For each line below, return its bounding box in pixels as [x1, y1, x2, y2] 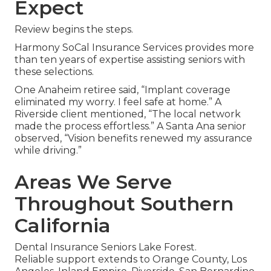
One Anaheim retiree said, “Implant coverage [15, 84, 230, 96]
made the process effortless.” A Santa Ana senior [15, 120, 246, 132]
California [15, 214, 111, 238]
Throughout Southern [15, 192, 233, 216]
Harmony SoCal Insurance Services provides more [15, 42, 254, 54]
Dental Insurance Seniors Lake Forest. [15, 241, 197, 253]
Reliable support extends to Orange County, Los [15, 253, 247, 266]
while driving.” [15, 145, 82, 157]
